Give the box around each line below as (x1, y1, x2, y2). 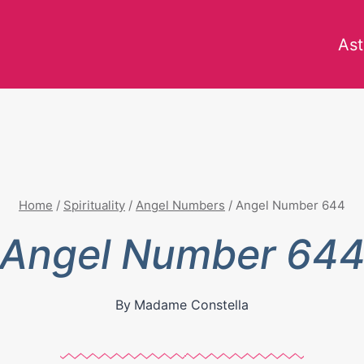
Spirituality (63, 197, 125, 213)
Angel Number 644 (236, 197, 345, 213)
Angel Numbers (136, 197, 225, 213)
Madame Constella (133, 297, 249, 313)
